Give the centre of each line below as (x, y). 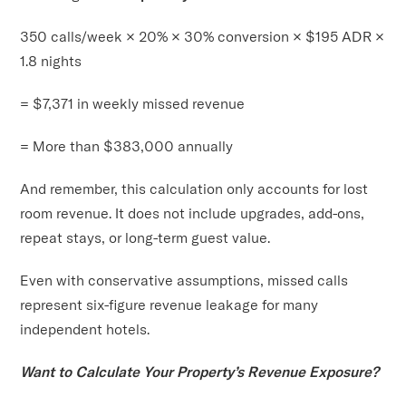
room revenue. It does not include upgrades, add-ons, (193, 213)
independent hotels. (85, 329)
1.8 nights (51, 60)
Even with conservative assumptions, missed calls (184, 280)
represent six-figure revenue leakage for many (169, 304)
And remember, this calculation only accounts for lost (194, 188)
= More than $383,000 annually (127, 145)
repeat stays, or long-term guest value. (145, 237)
